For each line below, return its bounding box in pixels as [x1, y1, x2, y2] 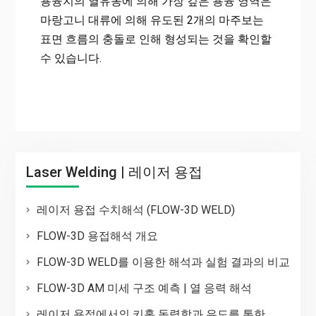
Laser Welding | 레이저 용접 [25, 163, 202, 181]
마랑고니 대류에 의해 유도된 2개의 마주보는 [39, 13, 264, 27]
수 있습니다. [39, 51, 102, 65]
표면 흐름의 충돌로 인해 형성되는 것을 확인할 [39, 32, 272, 46]
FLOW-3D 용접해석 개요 [36, 229, 158, 243]
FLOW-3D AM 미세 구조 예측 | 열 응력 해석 [36, 281, 252, 295]
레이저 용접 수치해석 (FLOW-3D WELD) [36, 202, 235, 217]
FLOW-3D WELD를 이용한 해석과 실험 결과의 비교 [36, 255, 290, 269]
